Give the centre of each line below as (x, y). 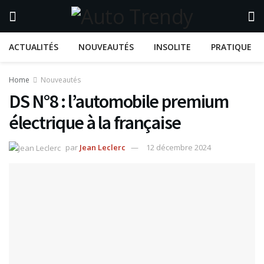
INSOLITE (172, 47)
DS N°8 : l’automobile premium (119, 101)
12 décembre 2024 (179, 147)
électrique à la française (95, 123)
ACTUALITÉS (34, 47)
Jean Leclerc (103, 147)
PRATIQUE (231, 47)
